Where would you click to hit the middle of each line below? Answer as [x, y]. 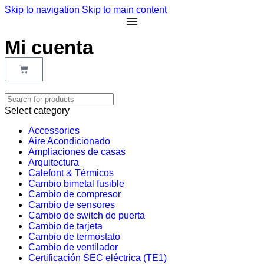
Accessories [54, 131]
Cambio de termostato [74, 237]
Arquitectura [54, 162]
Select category [37, 110]
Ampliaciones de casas [77, 152]
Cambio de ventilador [73, 247]
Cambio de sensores [72, 205]
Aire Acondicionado [69, 141]
